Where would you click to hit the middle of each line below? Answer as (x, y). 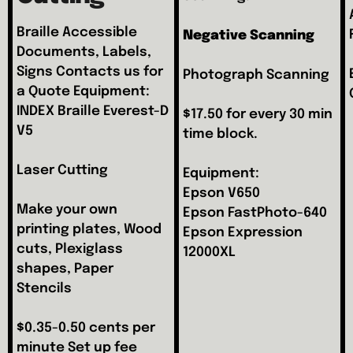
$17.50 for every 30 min (258, 114)
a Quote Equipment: (84, 91)
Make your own (67, 210)
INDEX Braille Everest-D (93, 111)
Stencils (45, 288)
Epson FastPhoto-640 (255, 213)
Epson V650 (221, 193)
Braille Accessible (77, 32)
